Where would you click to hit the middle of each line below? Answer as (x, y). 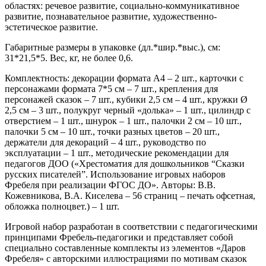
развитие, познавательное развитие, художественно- (111, 16)
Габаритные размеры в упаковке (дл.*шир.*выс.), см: (113, 47)
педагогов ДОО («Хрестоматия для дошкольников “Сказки (125, 163)
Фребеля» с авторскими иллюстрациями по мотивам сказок (126, 258)
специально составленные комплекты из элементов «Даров (125, 248)
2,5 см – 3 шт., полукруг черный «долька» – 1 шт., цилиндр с (128, 110)
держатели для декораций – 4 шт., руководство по (105, 142)
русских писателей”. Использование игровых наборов (115, 174)
